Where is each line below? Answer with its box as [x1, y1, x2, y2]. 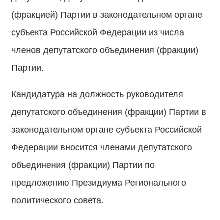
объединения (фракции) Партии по [11, 160, 155, 170]
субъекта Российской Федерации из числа [11, 27, 184, 37]
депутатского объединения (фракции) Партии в [11, 107, 206, 117]
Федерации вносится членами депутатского [11, 142, 192, 152]
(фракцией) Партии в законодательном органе [11, 10, 202, 20]
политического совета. [11, 195, 104, 205]
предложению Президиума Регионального [11, 178, 186, 188]
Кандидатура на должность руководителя [11, 89, 183, 99]
